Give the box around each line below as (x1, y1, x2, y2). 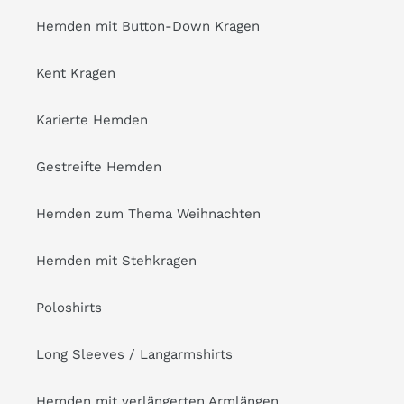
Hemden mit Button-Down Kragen (36, 17, 260, 34)
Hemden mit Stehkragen (36, 252, 197, 269)
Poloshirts (36, 298, 102, 316)
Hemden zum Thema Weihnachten (36, 205, 261, 222)
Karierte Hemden (36, 111, 148, 128)
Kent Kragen (36, 64, 115, 81)
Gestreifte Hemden (36, 158, 161, 175)
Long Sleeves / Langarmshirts (36, 345, 233, 363)
